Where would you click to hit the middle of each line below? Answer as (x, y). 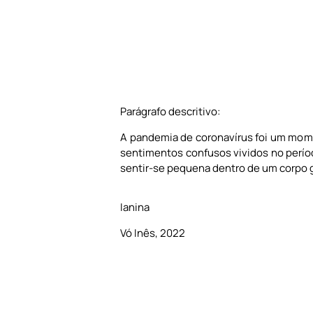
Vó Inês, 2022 (153, 233)
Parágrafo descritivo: (170, 112)
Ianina (135, 208)
